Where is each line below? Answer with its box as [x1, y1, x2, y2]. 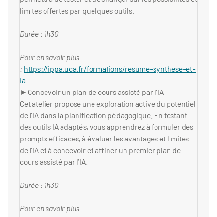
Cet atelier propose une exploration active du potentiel [20, 99, 196, 108]
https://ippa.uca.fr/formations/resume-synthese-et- [24, 64, 196, 74]
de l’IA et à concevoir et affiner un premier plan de [20, 145, 181, 155]
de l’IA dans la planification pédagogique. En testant [20, 110, 187, 120]
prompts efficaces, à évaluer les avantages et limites [20, 134, 189, 143]
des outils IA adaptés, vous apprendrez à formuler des [20, 122, 193, 132]
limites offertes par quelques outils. [20, 6, 134, 15]
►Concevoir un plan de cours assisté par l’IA [20, 87, 164, 97]
